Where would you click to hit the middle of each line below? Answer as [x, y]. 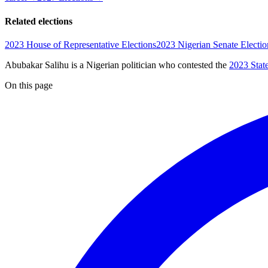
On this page [29, 85]
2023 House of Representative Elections [80, 44]
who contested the [193, 65]
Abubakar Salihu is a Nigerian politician [80, 65]
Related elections [39, 21]
